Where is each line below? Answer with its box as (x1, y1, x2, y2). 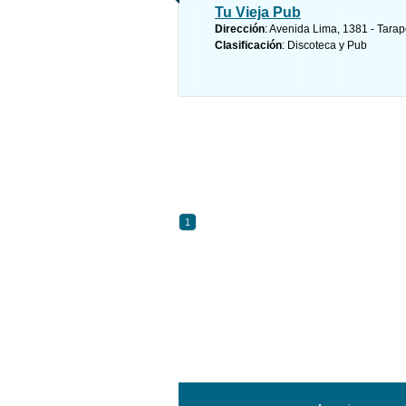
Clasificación (215, 39, 282, 52)
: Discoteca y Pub (282, 39, 367, 52)
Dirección (215, 23, 265, 35)
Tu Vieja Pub (215, 5, 301, 20)
